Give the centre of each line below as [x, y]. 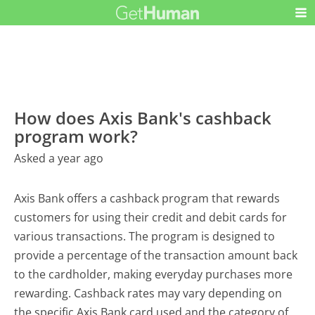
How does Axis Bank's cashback [143, 118]
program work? [76, 136]
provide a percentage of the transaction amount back [156, 256]
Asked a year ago [59, 159]
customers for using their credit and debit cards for [151, 218]
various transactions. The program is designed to [145, 237]
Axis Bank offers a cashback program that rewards [147, 199]
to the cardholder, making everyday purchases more [154, 275]
